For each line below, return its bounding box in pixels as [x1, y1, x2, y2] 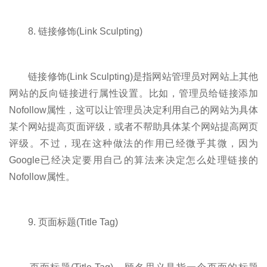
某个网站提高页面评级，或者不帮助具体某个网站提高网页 [9, 121, 258, 132]
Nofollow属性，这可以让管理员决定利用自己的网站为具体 [9, 104, 258, 115]
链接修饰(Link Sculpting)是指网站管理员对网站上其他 [9, 71, 258, 82]
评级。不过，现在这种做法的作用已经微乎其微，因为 [9, 138, 258, 148]
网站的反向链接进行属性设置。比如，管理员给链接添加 [9, 88, 258, 98]
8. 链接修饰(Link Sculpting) [9, 26, 142, 36]
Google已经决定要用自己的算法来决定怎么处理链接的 [9, 154, 258, 165]
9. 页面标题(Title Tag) [9, 216, 118, 227]
